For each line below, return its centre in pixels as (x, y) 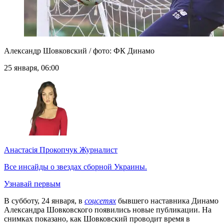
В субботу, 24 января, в (44, 201)
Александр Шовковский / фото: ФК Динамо (79, 51)
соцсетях (100, 201)
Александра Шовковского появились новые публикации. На (108, 210)
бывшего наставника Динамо (167, 201)
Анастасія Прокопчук (41, 150)
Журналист (97, 150)
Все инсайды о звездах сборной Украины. (75, 167)
